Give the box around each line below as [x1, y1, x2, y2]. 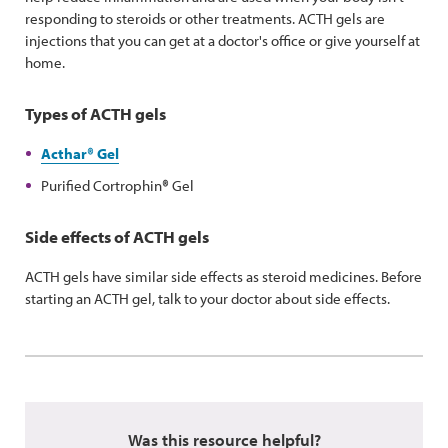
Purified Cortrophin [41, 176, 162, 195]
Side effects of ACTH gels [25, 226, 209, 247]
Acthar [41, 144, 87, 163]
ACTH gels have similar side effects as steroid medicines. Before [25, 267, 422, 286]
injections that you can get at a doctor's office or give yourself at [25, 31, 420, 50]
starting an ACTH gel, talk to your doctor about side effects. [25, 289, 390, 308]
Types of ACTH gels [25, 103, 166, 124]
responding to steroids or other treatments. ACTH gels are [25, 9, 385, 28]
